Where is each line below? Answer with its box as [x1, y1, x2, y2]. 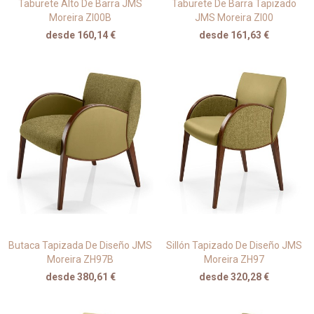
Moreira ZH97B [47, 254, 114, 266]
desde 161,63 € [198, 29, 269, 41]
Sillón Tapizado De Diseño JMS [165, 240, 302, 252]
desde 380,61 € [45, 271, 116, 283]
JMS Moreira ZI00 [194, 11, 273, 23]
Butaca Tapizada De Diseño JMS [8, 240, 152, 252]
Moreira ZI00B [49, 11, 111, 23]
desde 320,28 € [198, 271, 269, 283]
